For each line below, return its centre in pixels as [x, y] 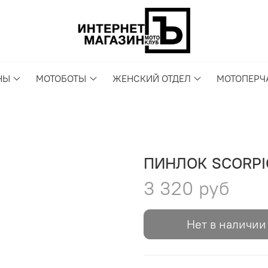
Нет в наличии [226, 224]
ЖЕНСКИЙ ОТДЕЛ [151, 79]
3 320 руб [187, 188]
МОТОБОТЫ [61, 79]
